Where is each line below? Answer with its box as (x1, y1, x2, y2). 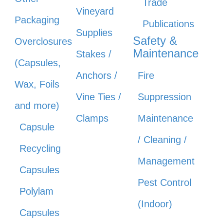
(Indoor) (137, 198, 172, 209)
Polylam (19, 185, 54, 197)
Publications (142, 18, 194, 29)
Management (137, 155, 195, 166)
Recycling (19, 143, 61, 154)
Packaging (15, 14, 59, 25)
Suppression (137, 91, 191, 102)
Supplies (76, 27, 113, 38)
